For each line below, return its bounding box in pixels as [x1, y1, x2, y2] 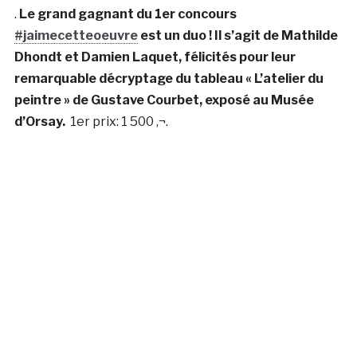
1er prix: [69, 113, 121, 129]
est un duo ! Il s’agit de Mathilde [137, 27, 338, 43]
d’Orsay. [14, 113, 70, 129]
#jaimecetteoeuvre [14, 27, 138, 43]
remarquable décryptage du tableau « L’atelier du [14, 70, 324, 86]
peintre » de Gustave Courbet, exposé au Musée [14, 92, 314, 108]
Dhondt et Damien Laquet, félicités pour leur [14, 49, 296, 65]
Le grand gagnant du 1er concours [18, 6, 237, 22]
